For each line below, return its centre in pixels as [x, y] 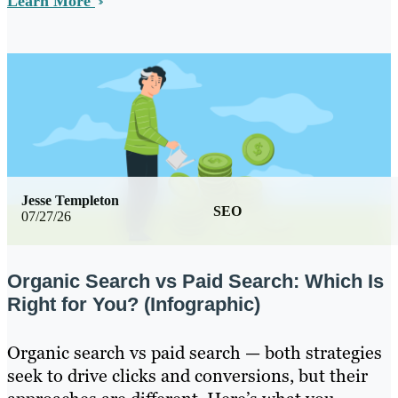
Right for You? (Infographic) [134, 304]
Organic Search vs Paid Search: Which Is [195, 281]
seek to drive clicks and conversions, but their [187, 375]
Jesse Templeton [70, 200]
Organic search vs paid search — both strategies [195, 352]
